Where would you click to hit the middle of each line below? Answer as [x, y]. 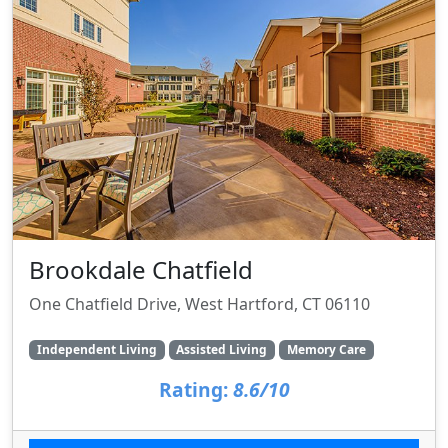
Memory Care [326, 349]
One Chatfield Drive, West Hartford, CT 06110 [199, 303]
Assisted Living [222, 349]
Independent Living [96, 349]
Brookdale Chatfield [141, 269]
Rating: [193, 389]
